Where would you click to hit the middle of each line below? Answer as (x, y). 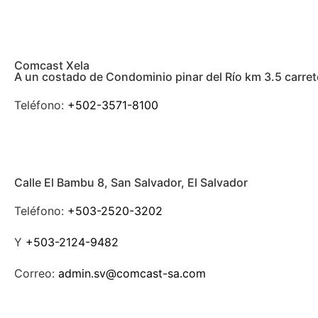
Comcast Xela (52, 66)
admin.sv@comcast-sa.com (132, 274)
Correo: (36, 274)
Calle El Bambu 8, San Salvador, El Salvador (131, 183)
